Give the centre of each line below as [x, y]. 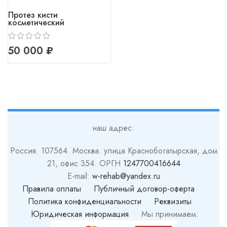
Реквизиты [173, 202]
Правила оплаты [53, 189]
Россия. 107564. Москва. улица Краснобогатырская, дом [113, 151]
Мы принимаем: [164, 214]
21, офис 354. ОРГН [85, 164]
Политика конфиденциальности [85, 202]
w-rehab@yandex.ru [126, 176]
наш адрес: [113, 128]
